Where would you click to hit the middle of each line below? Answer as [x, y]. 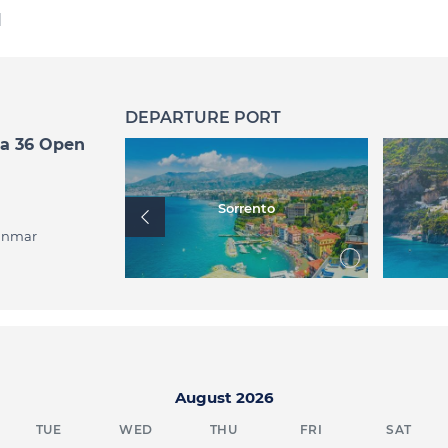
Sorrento [246, 208]
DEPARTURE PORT [202, 117]
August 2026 [224, 397]
